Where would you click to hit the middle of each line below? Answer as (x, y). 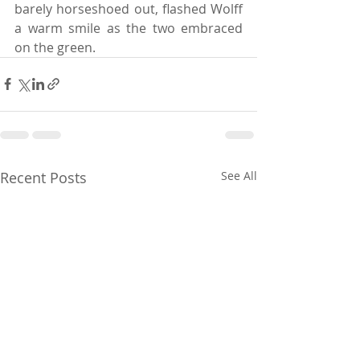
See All (239, 175)
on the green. (55, 47)
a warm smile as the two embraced (129, 28)
